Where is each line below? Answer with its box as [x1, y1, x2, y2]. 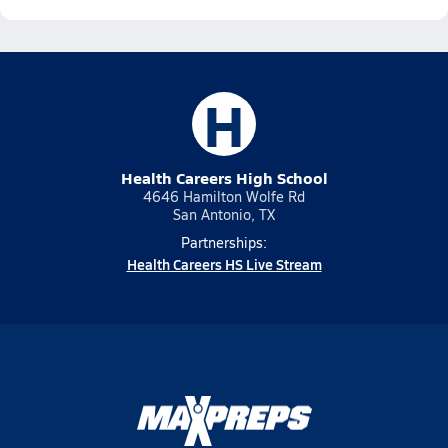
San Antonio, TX [173, 205, 275, 224]
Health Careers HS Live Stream [126, 254, 322, 274]
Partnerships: [181, 233, 267, 252]
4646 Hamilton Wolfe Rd [143, 187, 305, 206]
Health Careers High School [120, 166, 328, 189]
